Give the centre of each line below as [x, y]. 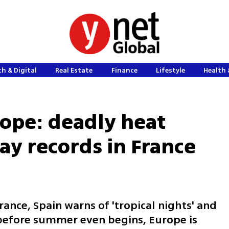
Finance [124, 70]
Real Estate [74, 70]
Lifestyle [171, 70]
